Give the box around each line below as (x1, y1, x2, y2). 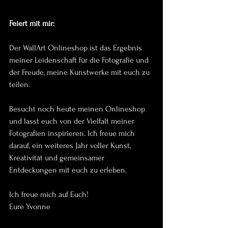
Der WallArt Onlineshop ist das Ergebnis (9, 43, 144, 52)
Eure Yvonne (9, 202, 50, 211)
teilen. (9, 79, 30, 89)
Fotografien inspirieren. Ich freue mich (9, 128, 137, 138)
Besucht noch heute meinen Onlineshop (9, 104, 147, 113)
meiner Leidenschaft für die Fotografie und (9, 55, 151, 65)
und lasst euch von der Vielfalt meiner (9, 116, 136, 126)
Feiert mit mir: (9, 18, 54, 28)
